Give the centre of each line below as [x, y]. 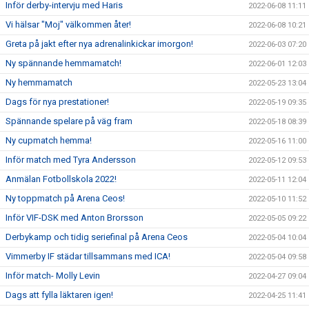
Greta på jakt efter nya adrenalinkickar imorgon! [99, 44]
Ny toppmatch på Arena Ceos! [65, 199]
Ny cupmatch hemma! [49, 141]
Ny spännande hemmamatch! [63, 63]
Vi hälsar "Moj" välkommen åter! [68, 25]
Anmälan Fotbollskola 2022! [61, 179]
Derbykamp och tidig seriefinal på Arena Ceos [97, 237]
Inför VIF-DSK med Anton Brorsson [74, 218]
